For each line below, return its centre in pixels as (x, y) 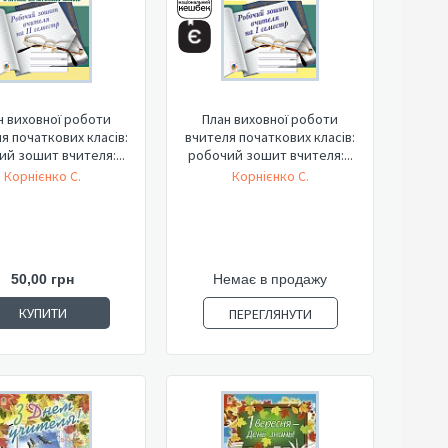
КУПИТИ (42, 313)
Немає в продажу (270, 279)
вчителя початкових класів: (270, 137)
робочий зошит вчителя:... (270, 155)
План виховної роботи (270, 119)
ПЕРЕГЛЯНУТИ (270, 314)
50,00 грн (42, 279)
